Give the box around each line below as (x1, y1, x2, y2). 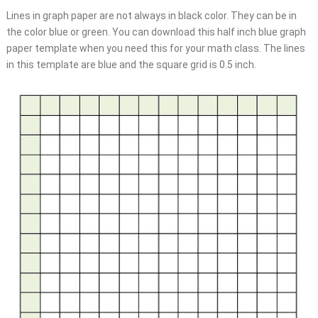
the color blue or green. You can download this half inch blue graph (6, 26, 306, 38)
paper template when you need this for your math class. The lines (6, 42, 305, 54)
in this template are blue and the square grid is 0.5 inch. (6, 58, 256, 70)
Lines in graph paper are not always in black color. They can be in (6, 9, 297, 21)
